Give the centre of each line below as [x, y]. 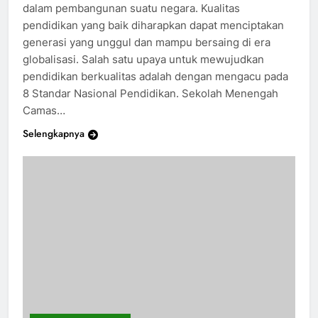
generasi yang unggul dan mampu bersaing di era [147, 43]
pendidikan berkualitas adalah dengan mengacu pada [155, 77]
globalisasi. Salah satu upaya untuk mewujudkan [143, 60]
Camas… [44, 111]
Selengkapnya [54, 134]
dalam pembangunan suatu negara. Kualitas [131, 9]
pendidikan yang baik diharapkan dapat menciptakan [153, 26]
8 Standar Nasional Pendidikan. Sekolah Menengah [150, 94]
